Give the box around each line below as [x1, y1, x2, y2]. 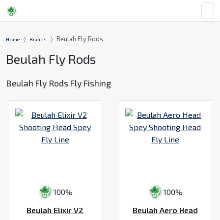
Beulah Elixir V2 [27, 205, 83, 215]
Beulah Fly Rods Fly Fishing [6, 78, 111, 89]
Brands [29, 36, 47, 43]
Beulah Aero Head [132, 205, 198, 215]
